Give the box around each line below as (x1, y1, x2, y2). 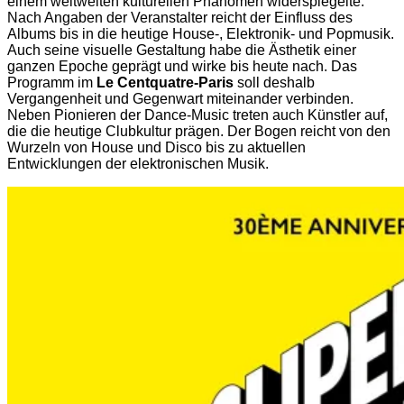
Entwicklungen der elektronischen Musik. (7, 155, 269, 171)
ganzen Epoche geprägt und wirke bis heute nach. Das (7, 58, 357, 74)
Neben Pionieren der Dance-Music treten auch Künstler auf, (7, 106, 388, 123)
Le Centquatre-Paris (96, 74, 234, 90)
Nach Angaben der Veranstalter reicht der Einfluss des (7, 9, 353, 25)
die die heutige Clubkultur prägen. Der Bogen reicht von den (7, 123, 390, 139)
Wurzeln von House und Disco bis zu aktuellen (7, 139, 306, 155)
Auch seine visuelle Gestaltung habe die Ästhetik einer (7, 41, 356, 58)
